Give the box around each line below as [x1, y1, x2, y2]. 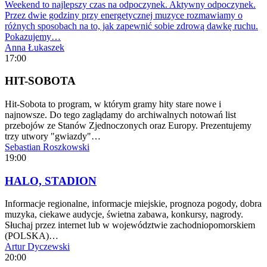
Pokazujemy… [5, 31, 61, 42]
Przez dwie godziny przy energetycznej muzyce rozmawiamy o [5, 10, 243, 20]
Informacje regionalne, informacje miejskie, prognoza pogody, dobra [5, 198, 262, 209]
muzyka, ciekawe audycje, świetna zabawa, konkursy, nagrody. [5, 209, 243, 220]
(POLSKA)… [5, 231, 58, 241]
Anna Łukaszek [5, 42, 64, 52]
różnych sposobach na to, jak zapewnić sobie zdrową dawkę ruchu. [5, 20, 258, 31]
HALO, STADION [5, 174, 97, 187]
